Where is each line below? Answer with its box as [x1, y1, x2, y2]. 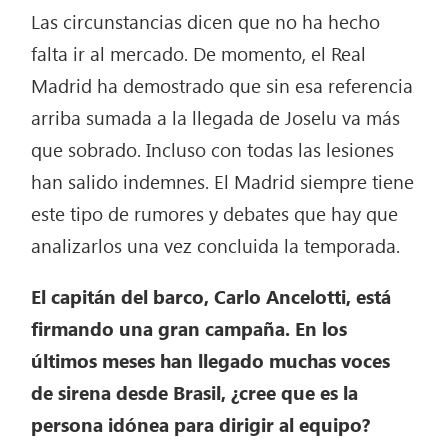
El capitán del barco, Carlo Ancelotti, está [31, 283, 392, 310]
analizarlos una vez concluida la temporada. [31, 232, 401, 259]
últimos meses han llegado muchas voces [31, 347, 391, 374]
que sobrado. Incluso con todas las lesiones [31, 136, 395, 163]
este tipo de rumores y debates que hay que [31, 200, 399, 227]
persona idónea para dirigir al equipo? [31, 411, 371, 438]
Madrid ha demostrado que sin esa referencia [31, 72, 414, 99]
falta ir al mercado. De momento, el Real [31, 40, 367, 67]
